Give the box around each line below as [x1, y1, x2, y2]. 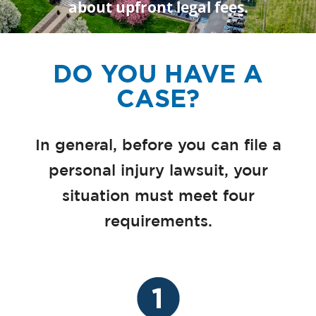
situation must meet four [61, 189, 255, 204]
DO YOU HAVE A [53, 58, 263, 88]
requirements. [104, 214, 212, 229]
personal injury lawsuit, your [48, 164, 268, 178]
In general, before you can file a [35, 138, 281, 153]
